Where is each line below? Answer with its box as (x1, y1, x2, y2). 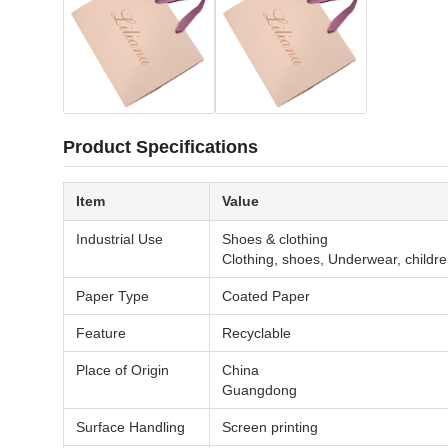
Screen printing (222, 419, 318, 435)
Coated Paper (222, 288, 310, 304)
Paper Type (76, 288, 149, 304)
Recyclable (222, 325, 291, 341)
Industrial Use (76, 231, 163, 247)
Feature (76, 325, 126, 341)
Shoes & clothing (222, 231, 328, 247)
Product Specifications (63, 137, 258, 157)
